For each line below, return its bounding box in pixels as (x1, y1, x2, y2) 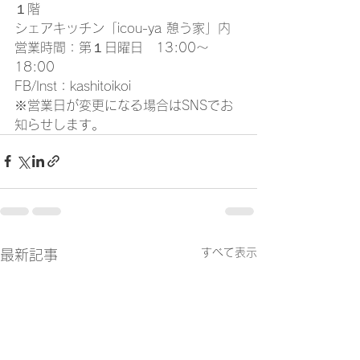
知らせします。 (14, 117, 104, 131)
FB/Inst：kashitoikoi (14, 79, 131, 92)
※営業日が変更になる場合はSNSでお (14, 98, 233, 112)
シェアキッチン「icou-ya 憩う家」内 (14, 21, 231, 35)
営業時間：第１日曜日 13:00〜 (14, 40, 209, 54)
